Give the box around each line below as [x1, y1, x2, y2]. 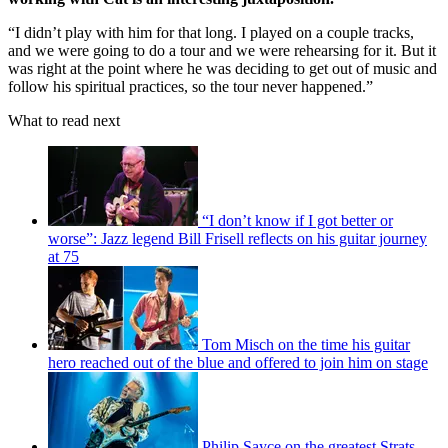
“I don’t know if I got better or [202, 211, 393, 229]
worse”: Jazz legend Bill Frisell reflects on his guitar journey [48, 229, 427, 247]
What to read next [8, 111, 120, 129]
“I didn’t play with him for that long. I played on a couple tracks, [8, 23, 414, 41]
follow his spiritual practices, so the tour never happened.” [8, 77, 373, 95]
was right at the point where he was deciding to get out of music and [8, 59, 437, 77]
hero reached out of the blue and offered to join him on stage [48, 353, 428, 371]
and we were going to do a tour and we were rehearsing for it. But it [8, 41, 436, 59]
